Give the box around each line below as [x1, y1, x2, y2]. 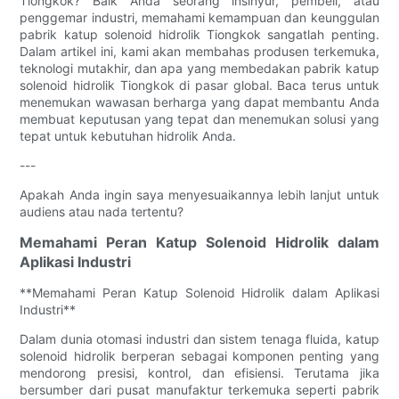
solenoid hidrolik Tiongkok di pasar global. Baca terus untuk [20, 77, 379, 93]
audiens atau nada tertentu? [20, 203, 184, 219]
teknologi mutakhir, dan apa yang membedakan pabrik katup [20, 60, 379, 76]
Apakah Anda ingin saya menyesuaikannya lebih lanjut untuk [20, 186, 379, 202]
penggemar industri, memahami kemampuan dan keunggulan [20, 9, 379, 25]
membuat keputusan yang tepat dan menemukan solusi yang [20, 110, 379, 126]
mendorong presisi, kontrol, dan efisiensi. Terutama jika [20, 364, 379, 380]
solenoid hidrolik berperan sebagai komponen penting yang [20, 347, 379, 363]
